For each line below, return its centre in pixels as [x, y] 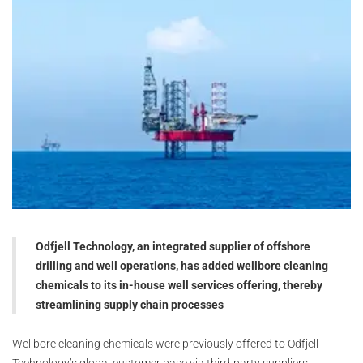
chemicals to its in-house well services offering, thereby [179, 286]
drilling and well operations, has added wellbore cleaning [182, 266]
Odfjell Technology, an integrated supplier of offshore [173, 247]
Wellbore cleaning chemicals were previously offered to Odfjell [165, 344]
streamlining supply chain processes [130, 305]
